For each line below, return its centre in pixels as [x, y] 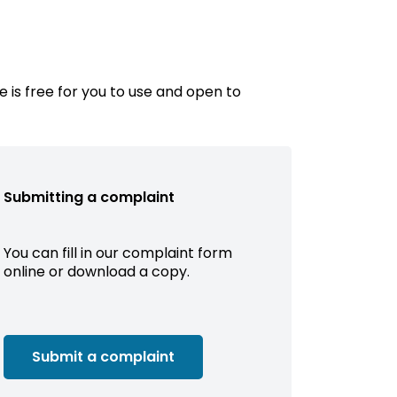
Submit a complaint [103, 357]
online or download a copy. [96, 271]
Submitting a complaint [89, 197]
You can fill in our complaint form [117, 253]
